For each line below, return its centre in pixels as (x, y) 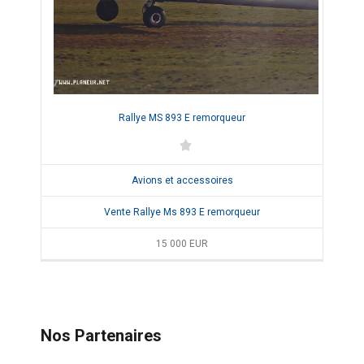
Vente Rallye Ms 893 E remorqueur (182, 212)
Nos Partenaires (101, 335)
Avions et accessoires (182, 181)
